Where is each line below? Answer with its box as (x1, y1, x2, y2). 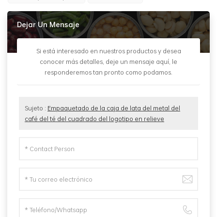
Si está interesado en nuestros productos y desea (36, 46, 181, 56)
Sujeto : (25, 103, 47, 113)
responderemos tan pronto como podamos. (45, 67, 172, 77)
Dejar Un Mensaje (17, 19, 79, 30)
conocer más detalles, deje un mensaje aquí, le (40, 57, 177, 67)
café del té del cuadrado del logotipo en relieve (25, 114, 164, 124)
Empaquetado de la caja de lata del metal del (47, 103, 180, 113)
